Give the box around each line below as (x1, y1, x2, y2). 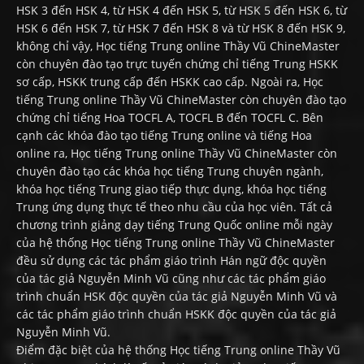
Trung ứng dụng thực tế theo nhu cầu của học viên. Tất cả (16, 199, 332, 215)
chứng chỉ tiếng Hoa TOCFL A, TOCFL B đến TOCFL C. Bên (16, 110, 323, 126)
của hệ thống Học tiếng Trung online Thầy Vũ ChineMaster (16, 235, 335, 251)
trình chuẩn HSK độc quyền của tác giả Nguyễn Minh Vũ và (16, 288, 337, 305)
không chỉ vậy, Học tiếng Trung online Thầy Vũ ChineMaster (16, 38, 340, 54)
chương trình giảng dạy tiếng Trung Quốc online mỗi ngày (16, 217, 332, 233)
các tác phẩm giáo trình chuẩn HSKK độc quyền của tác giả (16, 306, 336, 323)
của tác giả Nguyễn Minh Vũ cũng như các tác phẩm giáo (16, 271, 326, 287)
